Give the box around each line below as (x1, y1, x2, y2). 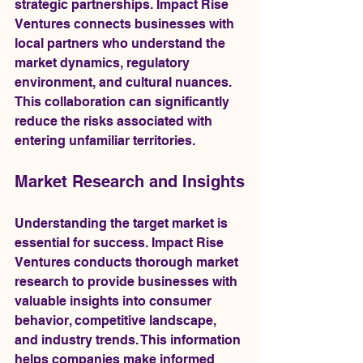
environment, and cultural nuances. (15, 75, 235, 90)
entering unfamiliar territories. (15, 133, 195, 148)
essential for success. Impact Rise (15, 235, 227, 250)
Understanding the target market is (15, 216, 231, 231)
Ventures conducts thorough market (15, 254, 241, 270)
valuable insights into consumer (15, 293, 215, 309)
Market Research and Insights (15, 172, 245, 191)
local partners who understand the (15, 36, 228, 51)
